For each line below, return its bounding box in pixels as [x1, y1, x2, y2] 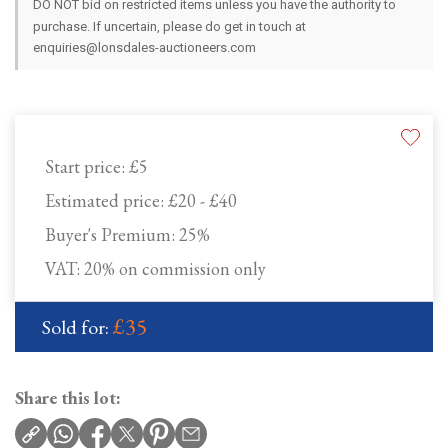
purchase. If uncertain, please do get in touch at [33, 19, 306, 35]
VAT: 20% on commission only [45, 257, 266, 281]
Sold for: [42, 314, 113, 341]
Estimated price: [45, 189, 168, 213]
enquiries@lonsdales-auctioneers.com [33, 40, 256, 56]
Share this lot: [15, 386, 121, 410]
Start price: [45, 155, 129, 179]
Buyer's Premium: [45, 223, 179, 247]
